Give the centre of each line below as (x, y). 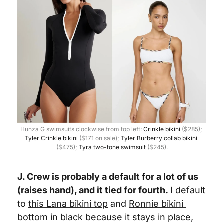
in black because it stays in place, (121, 217)
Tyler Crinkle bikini (51, 138)
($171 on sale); (99, 138)
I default (188, 190)
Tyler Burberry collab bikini (159, 138)
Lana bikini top (77, 204)
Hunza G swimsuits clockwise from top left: (82, 129)
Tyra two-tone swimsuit (112, 147)
